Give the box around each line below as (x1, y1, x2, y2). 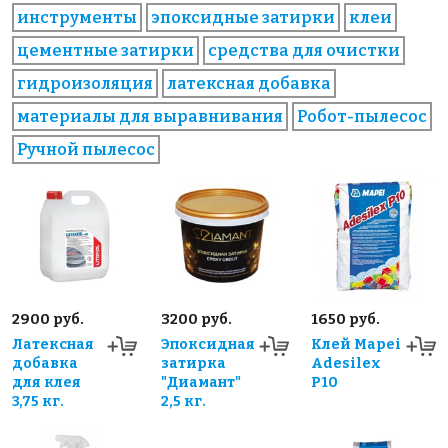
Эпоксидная (161, 335, 256, 353)
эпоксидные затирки (151, 8, 335, 28)
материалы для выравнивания (17, 107, 283, 127)
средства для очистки (208, 41, 400, 61)
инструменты (17, 8, 137, 28)
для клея (12, 373, 81, 391)
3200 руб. (161, 310, 233, 328)
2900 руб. (12, 310, 84, 328)
